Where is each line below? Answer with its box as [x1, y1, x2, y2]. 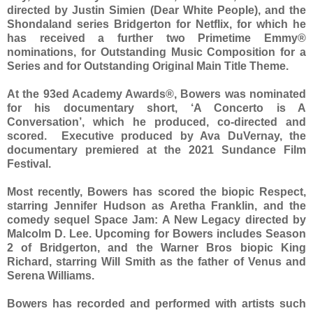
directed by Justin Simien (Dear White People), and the [7, 3, 306, 16]
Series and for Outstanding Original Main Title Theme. [7, 59, 289, 72]
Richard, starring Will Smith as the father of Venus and [7, 255, 306, 268]
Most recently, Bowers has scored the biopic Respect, [7, 185, 306, 198]
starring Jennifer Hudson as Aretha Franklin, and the [7, 199, 306, 212]
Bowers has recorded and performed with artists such [7, 297, 306, 310]
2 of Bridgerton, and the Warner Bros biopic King [7, 241, 306, 254]
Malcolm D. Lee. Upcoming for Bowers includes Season [7, 227, 306, 240]
